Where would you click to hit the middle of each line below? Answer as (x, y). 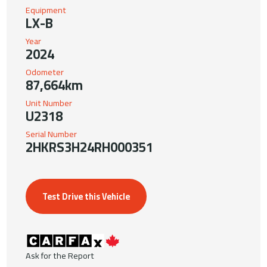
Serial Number (52, 133)
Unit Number (49, 103)
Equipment (46, 10)
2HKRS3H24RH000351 (90, 147)
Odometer (45, 72)
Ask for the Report (60, 255)
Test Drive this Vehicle (86, 196)
